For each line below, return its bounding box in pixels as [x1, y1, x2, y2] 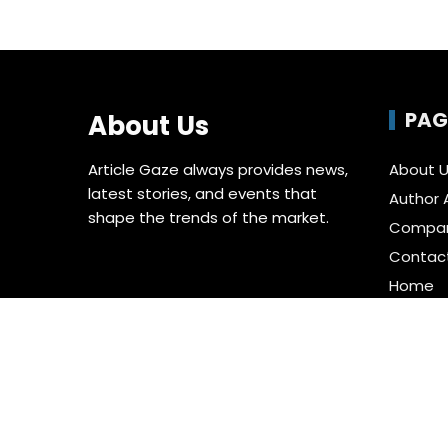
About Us [88, 108, 210, 145]
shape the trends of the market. [88, 207, 330, 229]
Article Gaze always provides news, [88, 159, 349, 181]
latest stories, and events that [88, 183, 318, 205]
